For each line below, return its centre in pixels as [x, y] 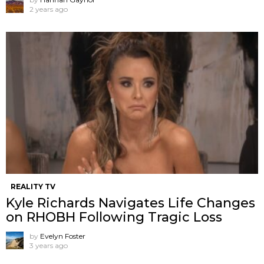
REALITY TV [33, 186]
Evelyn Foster [63, 236]
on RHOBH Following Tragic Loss [114, 217]
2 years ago [49, 9]
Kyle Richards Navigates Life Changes [131, 203]
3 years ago [49, 245]
